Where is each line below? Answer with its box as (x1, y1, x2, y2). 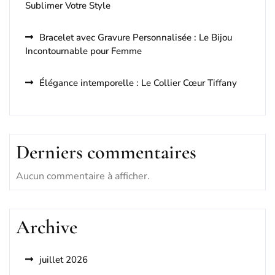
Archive (16, 215, 77, 239)
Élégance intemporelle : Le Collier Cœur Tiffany (39, 77, 237, 89)
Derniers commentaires (16, 140, 196, 164)
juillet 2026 (39, 254, 88, 266)
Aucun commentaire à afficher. (16, 169, 150, 183)
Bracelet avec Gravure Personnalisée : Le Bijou (39, 31, 232, 44)
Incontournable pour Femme (25, 45, 142, 57)
